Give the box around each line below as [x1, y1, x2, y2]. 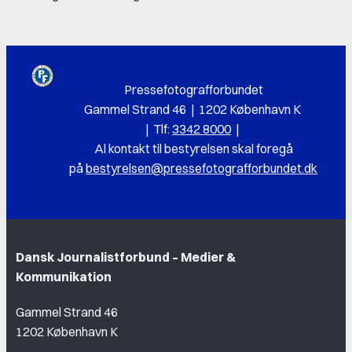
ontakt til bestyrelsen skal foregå [113, 141, 293, 157]
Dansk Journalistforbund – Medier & [16, 249, 236, 266]
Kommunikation [16, 269, 119, 285]
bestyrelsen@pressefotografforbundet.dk [86, 160, 318, 177]
